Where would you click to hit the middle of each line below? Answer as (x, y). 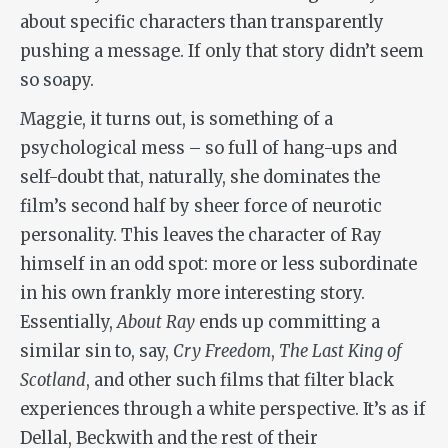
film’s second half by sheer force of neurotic (201, 207)
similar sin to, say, (96, 352)
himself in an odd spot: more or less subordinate (218, 265)
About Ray (158, 323)
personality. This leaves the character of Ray (201, 236)
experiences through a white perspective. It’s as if (223, 410)
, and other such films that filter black (240, 381)
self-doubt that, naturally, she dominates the (200, 178)
